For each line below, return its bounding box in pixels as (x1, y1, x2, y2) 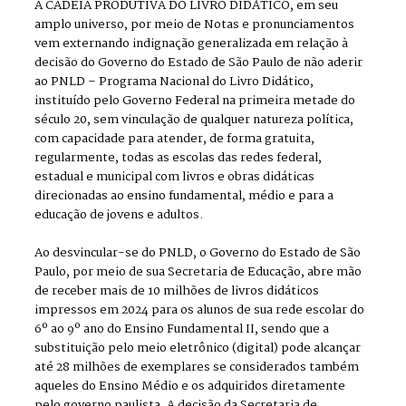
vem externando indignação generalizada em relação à (34, 34, 349, 54)
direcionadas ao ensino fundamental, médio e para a (34, 187, 334, 207)
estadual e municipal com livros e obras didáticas (34, 168, 315, 188)
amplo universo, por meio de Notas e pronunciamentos (34, 15, 355, 35)
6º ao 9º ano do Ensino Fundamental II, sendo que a (34, 320, 330, 340)
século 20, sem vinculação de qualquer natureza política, (34, 111, 354, 130)
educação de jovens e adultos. (34, 206, 204, 226)
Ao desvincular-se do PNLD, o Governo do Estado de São (34, 244, 362, 264)
